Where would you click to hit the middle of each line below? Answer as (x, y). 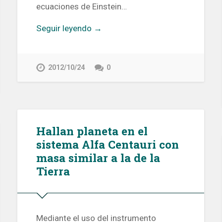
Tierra (53, 171)
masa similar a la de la (98, 158)
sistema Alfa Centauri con (107, 144)
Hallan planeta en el (92, 131)
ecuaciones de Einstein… (81, 7)
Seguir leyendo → (69, 28)
